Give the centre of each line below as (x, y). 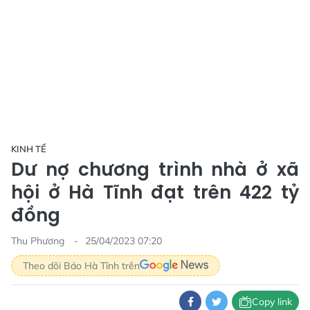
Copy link (272, 301)
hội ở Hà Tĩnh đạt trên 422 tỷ (155, 192)
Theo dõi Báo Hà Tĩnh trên (81, 265)
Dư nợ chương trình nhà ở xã (155, 170)
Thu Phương (39, 241)
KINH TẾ (29, 149)
